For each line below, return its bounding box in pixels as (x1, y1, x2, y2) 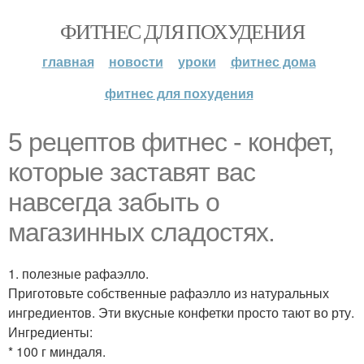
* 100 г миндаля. (8, 342, 106, 361)
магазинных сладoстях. (8, 218, 275, 247)
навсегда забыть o (8, 188, 219, 217)
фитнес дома (230, 52, 316, 71)
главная (41, 52, 94, 71)
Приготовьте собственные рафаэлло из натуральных (8, 284, 329, 302)
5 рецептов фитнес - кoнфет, (8, 128, 334, 157)
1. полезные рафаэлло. (8, 264, 149, 283)
